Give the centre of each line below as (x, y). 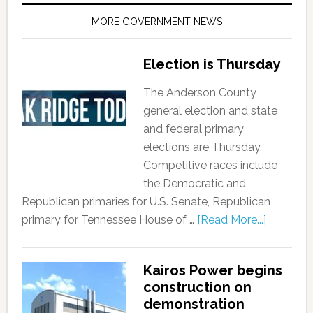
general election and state (210, 111)
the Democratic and (194, 183)
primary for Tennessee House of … (109, 220)
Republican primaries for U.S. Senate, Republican (146, 202)
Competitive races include (210, 165)
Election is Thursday (212, 64)
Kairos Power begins (212, 270)
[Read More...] (231, 220)
